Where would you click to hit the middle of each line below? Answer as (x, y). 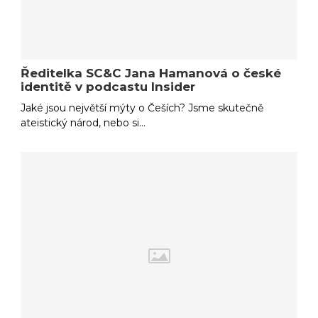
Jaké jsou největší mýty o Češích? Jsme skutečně (142, 108)
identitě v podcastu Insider (108, 86)
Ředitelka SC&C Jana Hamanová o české (151, 73)
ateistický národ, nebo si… (83, 122)
